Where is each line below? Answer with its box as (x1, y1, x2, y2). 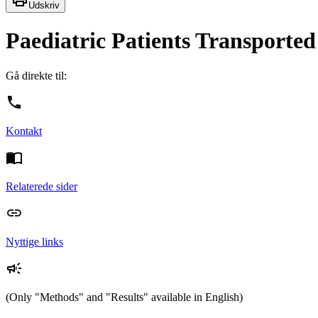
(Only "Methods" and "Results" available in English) (6, 290, 243, 303)
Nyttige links (6, 235, 63, 248)
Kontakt (6, 124, 42, 137)
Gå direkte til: (6, 69, 67, 82)
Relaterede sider (6, 180, 77, 192)
